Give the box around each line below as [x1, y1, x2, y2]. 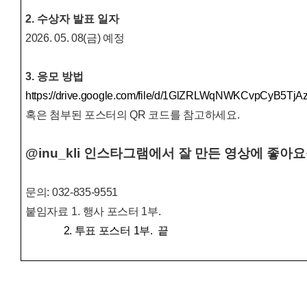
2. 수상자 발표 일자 [25, 13, 119, 25]
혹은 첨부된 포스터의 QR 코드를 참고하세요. [25, 109, 240, 121]
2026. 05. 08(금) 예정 [25, 32, 125, 45]
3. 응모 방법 [25, 71, 84, 83]
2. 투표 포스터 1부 [63, 225, 150, 237]
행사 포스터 [82, 206, 142, 218]
